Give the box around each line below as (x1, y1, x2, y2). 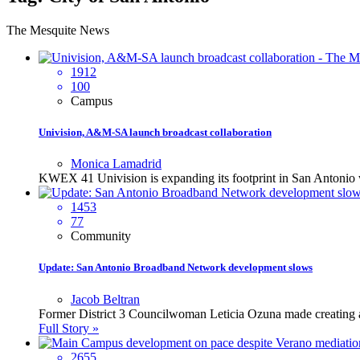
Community (71, 229, 131, 243)
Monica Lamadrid (71, 157, 162, 171)
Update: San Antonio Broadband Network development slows (39, 261, 313, 274)
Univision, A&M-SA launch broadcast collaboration (39, 125, 272, 138)
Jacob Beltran (71, 292, 140, 306)
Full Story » (39, 321, 99, 335)
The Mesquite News (6, 22, 109, 37)
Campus (71, 93, 112, 108)
